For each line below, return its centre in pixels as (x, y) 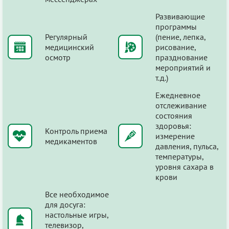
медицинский (70, 47)
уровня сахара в (185, 166)
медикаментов (71, 141)
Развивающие (180, 16)
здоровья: (173, 125)
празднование (181, 57)
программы (176, 26)
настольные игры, (77, 214)
